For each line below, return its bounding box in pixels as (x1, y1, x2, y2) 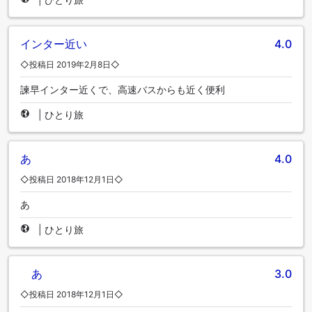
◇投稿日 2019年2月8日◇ (20, 58, 120, 70)
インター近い (20, 36, 87, 51)
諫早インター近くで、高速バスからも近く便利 (20, 83, 225, 95)
